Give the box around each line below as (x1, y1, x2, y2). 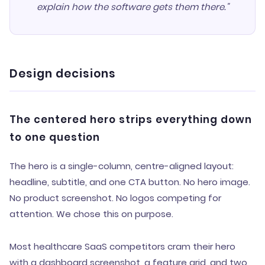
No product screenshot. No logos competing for (9, 192, 221, 204)
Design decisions (9, 66, 116, 82)
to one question (9, 130, 100, 144)
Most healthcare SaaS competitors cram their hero (9, 240, 235, 253)
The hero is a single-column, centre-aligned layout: (9, 160, 234, 172)
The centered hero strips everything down (9, 112, 252, 127)
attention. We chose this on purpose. (9, 208, 173, 220)
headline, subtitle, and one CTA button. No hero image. (9, 176, 250, 188)
